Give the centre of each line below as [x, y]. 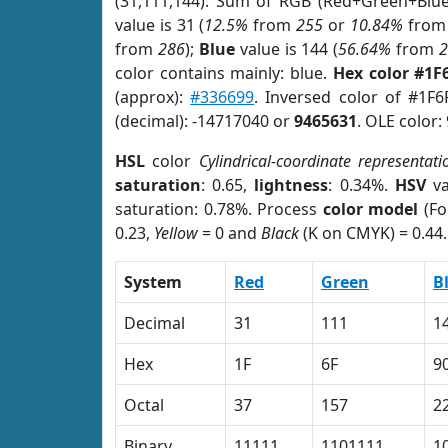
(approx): [153, 97]
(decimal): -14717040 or [204, 121]
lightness [291, 185]
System [153, 282]
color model [370, 209]
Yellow [176, 233]
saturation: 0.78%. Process [219, 209]
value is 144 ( [286, 49]
